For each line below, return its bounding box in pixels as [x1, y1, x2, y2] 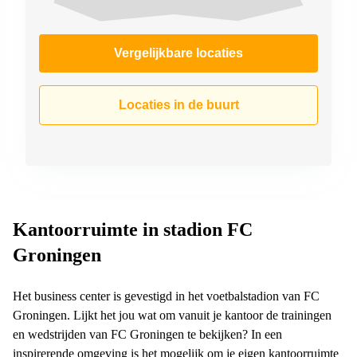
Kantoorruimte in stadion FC [13, 218, 253, 240]
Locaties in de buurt [118, 97, 239, 112]
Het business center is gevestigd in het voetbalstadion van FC [13, 288, 320, 303]
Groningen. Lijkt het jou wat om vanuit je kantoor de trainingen [13, 308, 331, 322]
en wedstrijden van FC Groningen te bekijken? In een [13, 327, 282, 341]
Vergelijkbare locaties [114, 45, 243, 60]
